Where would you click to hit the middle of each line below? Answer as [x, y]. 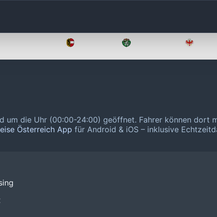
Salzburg [94, 43]
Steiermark [154, 43]
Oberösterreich [29, 43]
